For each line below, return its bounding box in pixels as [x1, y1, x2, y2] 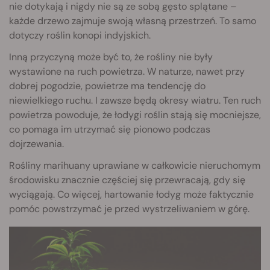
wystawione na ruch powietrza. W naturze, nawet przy [9, 65, 245, 78]
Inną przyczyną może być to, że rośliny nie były [9, 51, 213, 64]
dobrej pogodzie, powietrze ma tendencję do [9, 80, 206, 93]
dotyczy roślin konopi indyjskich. [9, 29, 151, 42]
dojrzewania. [9, 137, 64, 151]
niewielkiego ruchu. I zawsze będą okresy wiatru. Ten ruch [9, 94, 261, 107]
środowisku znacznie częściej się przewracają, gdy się [9, 174, 245, 187]
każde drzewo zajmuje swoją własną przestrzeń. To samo [9, 14, 256, 28]
